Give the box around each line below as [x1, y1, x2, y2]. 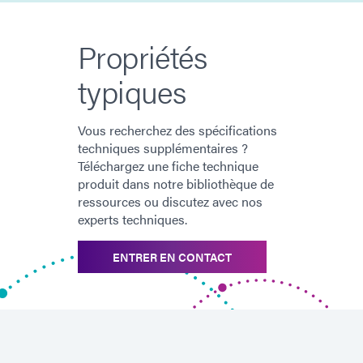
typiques [78, 68, 186, 113]
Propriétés [78, 33, 207, 78]
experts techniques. [78, 209, 187, 228]
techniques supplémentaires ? [78, 138, 248, 157]
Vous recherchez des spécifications [78, 120, 277, 139]
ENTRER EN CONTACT [113, 248, 232, 265]
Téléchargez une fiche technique [78, 156, 258, 175]
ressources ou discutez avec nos [78, 191, 263, 211]
